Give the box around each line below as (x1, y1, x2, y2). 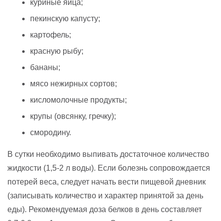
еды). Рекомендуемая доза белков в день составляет (7, 205, 202, 214)
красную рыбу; (30, 46, 83, 55)
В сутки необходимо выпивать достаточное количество (7, 149, 209, 158)
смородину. (30, 128, 71, 137)
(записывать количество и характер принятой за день (7, 191, 203, 200)
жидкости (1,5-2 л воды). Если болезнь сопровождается (7, 163, 210, 172)
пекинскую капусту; (30, 14, 100, 23)
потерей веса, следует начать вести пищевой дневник (7, 177, 206, 186)
